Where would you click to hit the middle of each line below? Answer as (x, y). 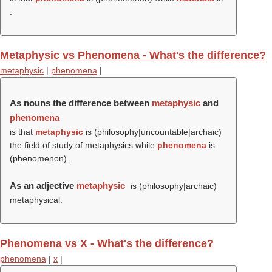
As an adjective (43, 185)
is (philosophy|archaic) (172, 186)
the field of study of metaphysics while (83, 145)
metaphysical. (36, 200)
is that (22, 132)
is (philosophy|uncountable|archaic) (152, 132)
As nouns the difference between (81, 103)
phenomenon (38, 158)
